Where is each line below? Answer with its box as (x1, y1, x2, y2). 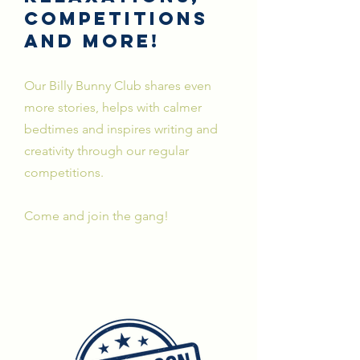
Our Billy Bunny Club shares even (24, 77, 211, 93)
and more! (24, 29, 160, 52)
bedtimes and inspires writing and (24, 121, 218, 137)
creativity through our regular (24, 142, 189, 158)
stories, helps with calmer (58, 99, 202, 115)
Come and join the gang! (24, 207, 169, 223)
